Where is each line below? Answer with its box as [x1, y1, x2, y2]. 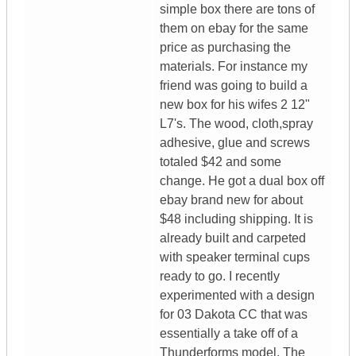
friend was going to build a [160, 79, 308, 93]
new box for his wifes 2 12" [160, 98, 310, 112]
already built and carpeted [160, 231, 306, 246]
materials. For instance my [160, 60, 308, 74]
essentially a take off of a [160, 327, 298, 341]
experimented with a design [160, 288, 315, 303]
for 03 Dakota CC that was [160, 308, 308, 322]
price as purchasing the [160, 41, 291, 55]
